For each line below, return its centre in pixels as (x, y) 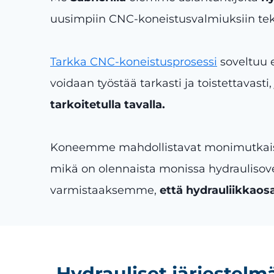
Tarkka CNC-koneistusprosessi (134, 61)
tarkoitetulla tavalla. (108, 104)
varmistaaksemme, (105, 190)
